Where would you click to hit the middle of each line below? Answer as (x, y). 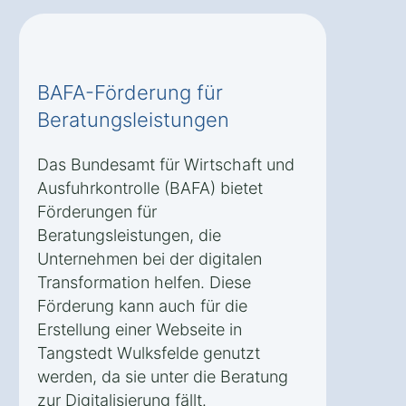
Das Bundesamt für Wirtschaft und (166, 164)
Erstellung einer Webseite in (140, 329)
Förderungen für (97, 211)
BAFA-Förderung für (130, 92)
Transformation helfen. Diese (144, 282)
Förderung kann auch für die (142, 305)
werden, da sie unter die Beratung (163, 376)
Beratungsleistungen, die (129, 235)
